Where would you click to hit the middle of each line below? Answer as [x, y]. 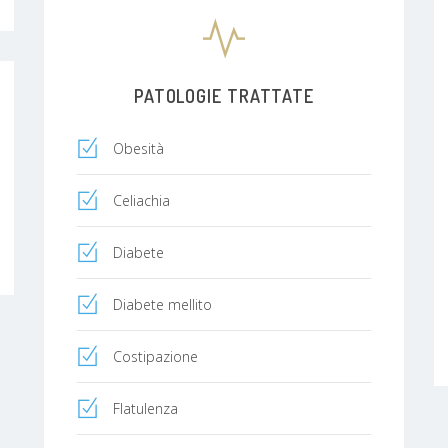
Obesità [138, 148]
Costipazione [155, 356]
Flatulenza [145, 408]
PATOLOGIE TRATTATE [224, 95]
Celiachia [141, 200]
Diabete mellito [162, 304]
